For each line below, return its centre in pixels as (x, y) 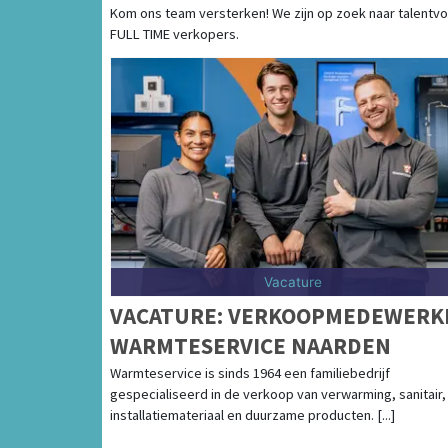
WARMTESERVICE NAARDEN (250, 345)
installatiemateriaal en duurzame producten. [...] (252, 414)
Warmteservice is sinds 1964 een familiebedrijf (250, 372)
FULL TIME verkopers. (174, 33)
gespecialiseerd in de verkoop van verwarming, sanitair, (278, 393)
